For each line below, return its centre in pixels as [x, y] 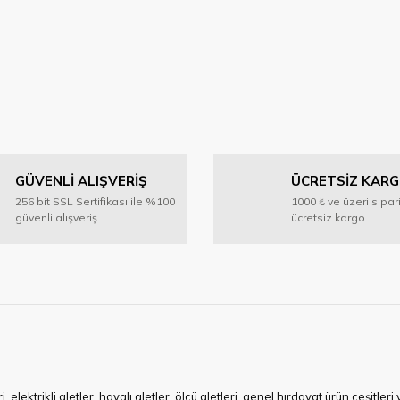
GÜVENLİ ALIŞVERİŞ [81, 181]
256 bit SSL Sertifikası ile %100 [95, 201]
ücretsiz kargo [328, 217]
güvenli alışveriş [56, 217]
